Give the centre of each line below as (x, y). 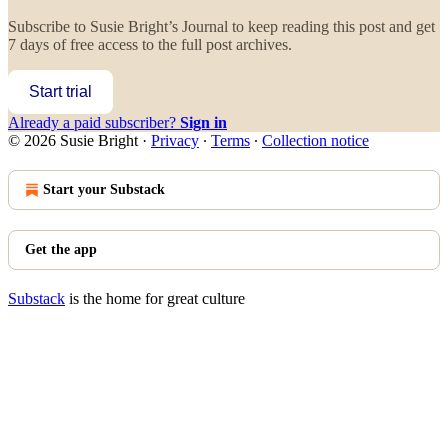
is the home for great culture (155, 298)
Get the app (61, 249)
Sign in (203, 122)
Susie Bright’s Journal (159, 26)
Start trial (60, 91)
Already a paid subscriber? (94, 122)
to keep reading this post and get (331, 26)
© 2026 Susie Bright (73, 140)
